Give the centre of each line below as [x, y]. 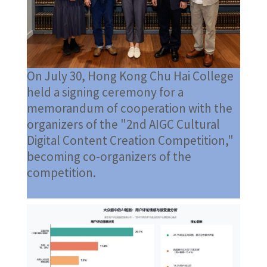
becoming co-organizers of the [109, 156]
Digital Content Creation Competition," [130, 140]
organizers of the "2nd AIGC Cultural [123, 124]
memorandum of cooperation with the [129, 108]
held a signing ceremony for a [105, 92]
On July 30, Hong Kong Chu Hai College [130, 76]
